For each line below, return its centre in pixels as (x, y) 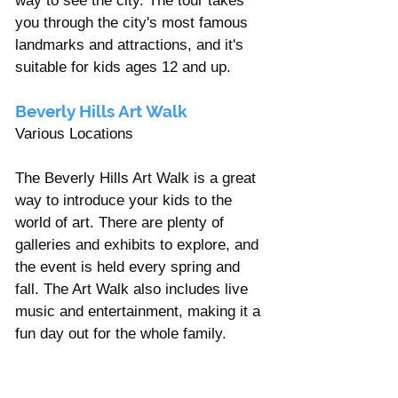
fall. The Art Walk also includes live (134, 289)
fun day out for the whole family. (121, 333)
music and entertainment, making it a (140, 311)
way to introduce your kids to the (126, 200)
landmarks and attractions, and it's (131, 44)
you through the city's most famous (134, 22)
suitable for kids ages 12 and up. (123, 67)
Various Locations (76, 133)
